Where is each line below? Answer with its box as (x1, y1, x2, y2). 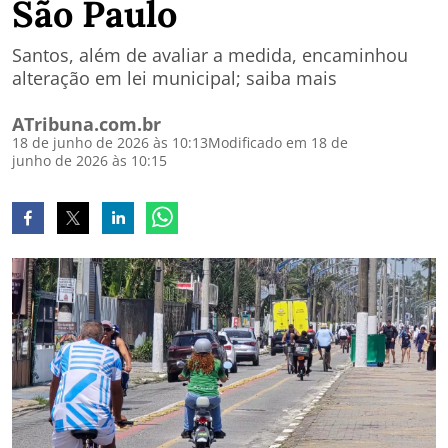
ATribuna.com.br (12, 112, 161, 136)
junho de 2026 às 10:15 (12, 151, 167, 170)
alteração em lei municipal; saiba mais (12, 66, 337, 90)
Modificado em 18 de (208, 133, 348, 152)
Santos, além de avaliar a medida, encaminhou (12, 43, 408, 67)
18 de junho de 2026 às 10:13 (12, 133, 208, 152)
